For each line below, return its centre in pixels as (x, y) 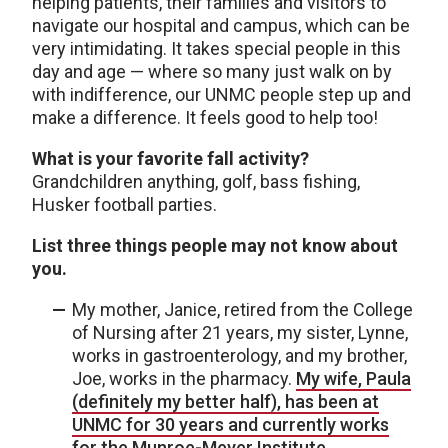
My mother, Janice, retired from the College (242, 310)
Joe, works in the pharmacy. (184, 379)
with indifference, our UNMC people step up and (221, 95)
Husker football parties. (124, 205)
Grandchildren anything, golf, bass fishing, (196, 182)
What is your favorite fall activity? (170, 159)
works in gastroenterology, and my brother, (239, 356)
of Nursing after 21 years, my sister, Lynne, (240, 333)
